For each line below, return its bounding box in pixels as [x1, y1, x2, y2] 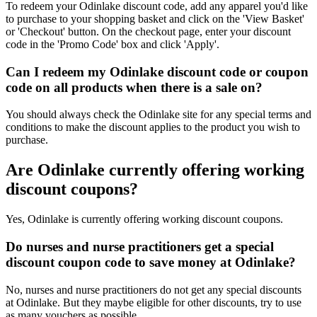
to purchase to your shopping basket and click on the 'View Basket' [6, 13, 304, 25]
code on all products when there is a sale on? [6, 79, 263, 95]
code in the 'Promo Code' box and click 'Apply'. [6, 38, 219, 51]
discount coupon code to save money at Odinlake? [6, 255, 296, 270]
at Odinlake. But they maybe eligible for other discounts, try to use [6, 296, 301, 309]
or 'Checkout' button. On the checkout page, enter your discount [6, 25, 291, 38]
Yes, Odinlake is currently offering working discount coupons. [6, 213, 283, 226]
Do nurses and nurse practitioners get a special [6, 239, 274, 254]
